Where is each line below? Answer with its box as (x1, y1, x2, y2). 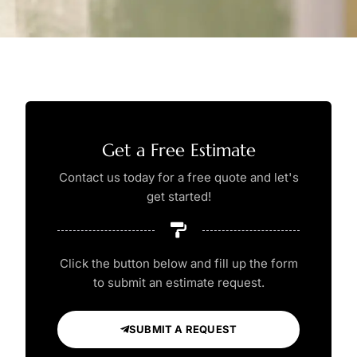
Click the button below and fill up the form (59, 256, 298, 271)
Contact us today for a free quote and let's (58, 170, 299, 185)
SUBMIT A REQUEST (129, 322, 237, 335)
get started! (146, 189, 211, 204)
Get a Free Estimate (101, 139, 256, 161)
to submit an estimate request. (92, 275, 265, 290)
